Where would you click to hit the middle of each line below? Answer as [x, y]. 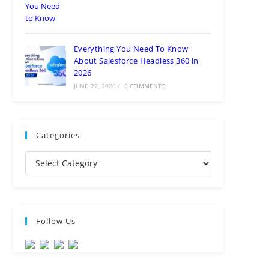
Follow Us [56, 221]
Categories [58, 135]
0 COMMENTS [144, 86]
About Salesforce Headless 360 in [136, 60]
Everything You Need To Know [131, 48]
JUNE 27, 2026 [95, 86]
